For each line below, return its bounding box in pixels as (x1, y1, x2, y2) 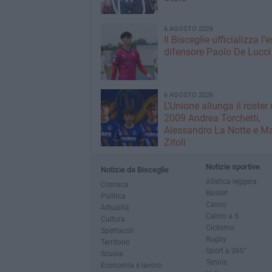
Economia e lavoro (100, 260, 162, 270)
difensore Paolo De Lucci (163, 46, 271, 58)
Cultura (100, 214, 125, 223)
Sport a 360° (205, 245, 246, 255)
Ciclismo (205, 222, 234, 232)
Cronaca (100, 179, 129, 189)
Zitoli (163, 136, 186, 148)
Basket (205, 188, 228, 197)
